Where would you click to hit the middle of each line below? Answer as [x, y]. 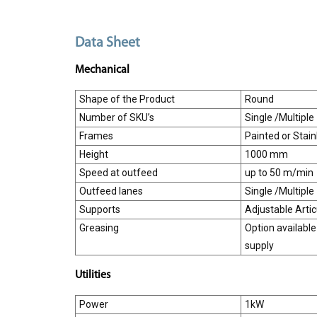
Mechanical [102, 70]
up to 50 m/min [279, 172]
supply [259, 245]
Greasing [99, 227]
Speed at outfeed [118, 172]
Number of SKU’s [116, 117]
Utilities [92, 275]
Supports [99, 209]
